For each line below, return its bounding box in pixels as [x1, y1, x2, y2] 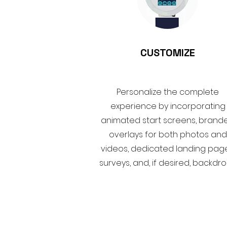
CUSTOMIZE [140, 46, 195, 59]
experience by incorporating [110, 100, 225, 112]
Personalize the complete [117, 86, 219, 98]
